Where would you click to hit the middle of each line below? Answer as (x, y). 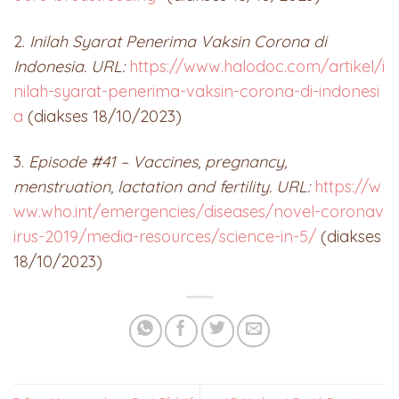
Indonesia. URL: (69, 66)
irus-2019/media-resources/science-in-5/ (165, 237)
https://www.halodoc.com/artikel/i (257, 66)
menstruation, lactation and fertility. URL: (164, 187)
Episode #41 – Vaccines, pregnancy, (158, 162)
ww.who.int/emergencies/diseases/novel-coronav (199, 212)
